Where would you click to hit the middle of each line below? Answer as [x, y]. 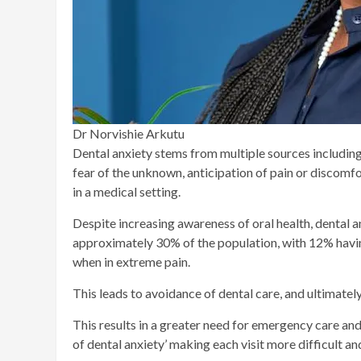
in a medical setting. [127, 192]
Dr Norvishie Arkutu [129, 134]
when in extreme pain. [133, 262]
